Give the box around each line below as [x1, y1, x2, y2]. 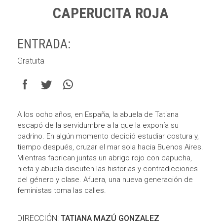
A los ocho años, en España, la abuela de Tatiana [17, 110, 179, 119]
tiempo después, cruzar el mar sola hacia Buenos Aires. [17, 143, 203, 151]
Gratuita [17, 56, 44, 66]
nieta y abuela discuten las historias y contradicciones [17, 164, 198, 173]
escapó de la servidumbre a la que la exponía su [17, 121, 179, 130]
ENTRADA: [17, 37, 71, 51]
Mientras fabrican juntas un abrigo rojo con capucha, [17, 153, 192, 162]
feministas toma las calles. [17, 186, 106, 195]
